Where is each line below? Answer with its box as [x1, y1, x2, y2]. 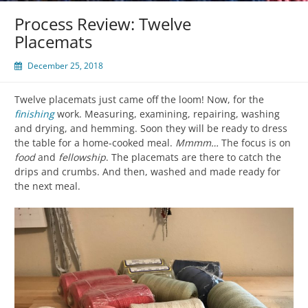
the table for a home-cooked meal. [14, 135, 175, 149]
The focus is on [219, 135, 291, 149]
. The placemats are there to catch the [106, 150, 281, 164]
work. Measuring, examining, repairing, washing [54, 107, 280, 120]
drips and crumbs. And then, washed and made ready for [14, 164, 280, 178]
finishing [14, 107, 54, 120]
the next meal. [14, 179, 80, 192]
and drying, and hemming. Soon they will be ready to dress [14, 121, 287, 135]
